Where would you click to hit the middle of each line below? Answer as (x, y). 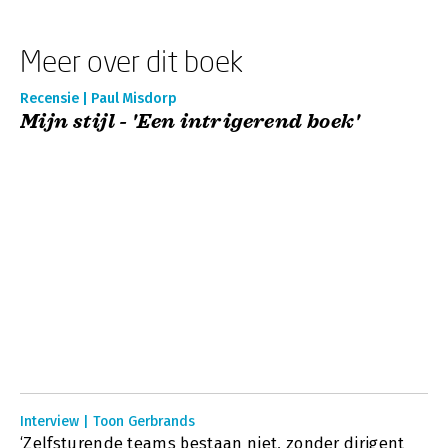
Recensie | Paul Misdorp (98, 98)
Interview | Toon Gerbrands (107, 421)
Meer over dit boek (131, 60)
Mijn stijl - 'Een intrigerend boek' (189, 121)
